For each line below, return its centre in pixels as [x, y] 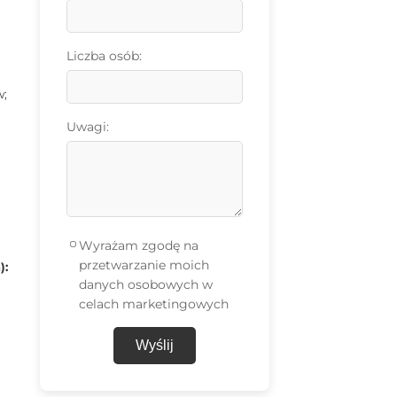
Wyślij [154, 346]
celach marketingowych [154, 304]
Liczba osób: [104, 56]
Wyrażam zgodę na [139, 246]
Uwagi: [87, 127]
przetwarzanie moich [144, 265]
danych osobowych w [146, 285]
